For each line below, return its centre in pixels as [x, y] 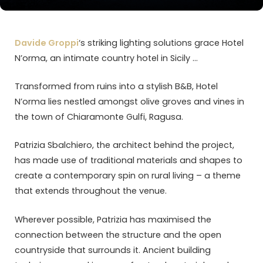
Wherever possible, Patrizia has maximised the [113, 219]
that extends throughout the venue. [91, 191]
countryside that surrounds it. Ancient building [113, 250]
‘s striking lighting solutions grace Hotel [161, 43]
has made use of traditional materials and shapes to [129, 161]
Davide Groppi [47, 43]
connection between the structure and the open [118, 235]
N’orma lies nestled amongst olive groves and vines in [129, 102]
